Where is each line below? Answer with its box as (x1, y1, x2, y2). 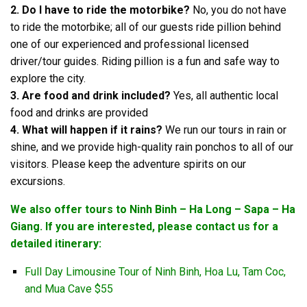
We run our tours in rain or (162, 123, 286, 136)
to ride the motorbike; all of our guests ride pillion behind (10, 20, 281, 34)
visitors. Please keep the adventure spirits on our (10, 157, 246, 171)
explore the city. (10, 71, 86, 85)
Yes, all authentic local (171, 88, 278, 102)
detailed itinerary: (10, 236, 101, 250)
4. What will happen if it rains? (10, 123, 162, 136)
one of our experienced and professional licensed (10, 37, 249, 51)
